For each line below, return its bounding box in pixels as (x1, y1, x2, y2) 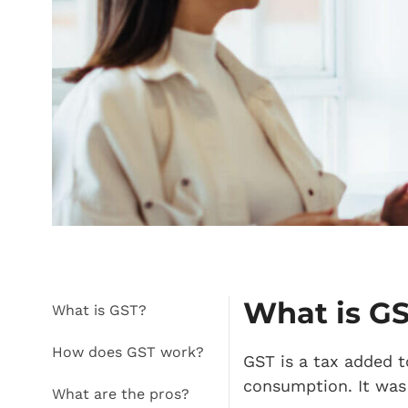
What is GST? (66, 301, 147, 320)
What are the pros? (66, 385, 189, 403)
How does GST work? (63, 343, 204, 362)
